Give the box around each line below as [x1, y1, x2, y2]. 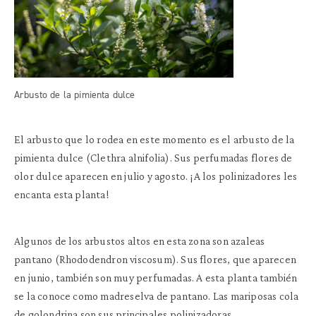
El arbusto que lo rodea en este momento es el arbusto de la [14, 133, 295, 145]
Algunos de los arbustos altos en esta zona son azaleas [14, 234, 265, 247]
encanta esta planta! [14, 188, 109, 200]
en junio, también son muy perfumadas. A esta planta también [14, 271, 298, 284]
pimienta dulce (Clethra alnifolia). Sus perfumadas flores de [14, 151, 293, 164]
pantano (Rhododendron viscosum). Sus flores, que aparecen [14, 253, 296, 265]
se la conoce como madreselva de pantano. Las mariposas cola [14, 289, 299, 302]
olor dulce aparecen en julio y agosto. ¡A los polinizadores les [14, 169, 298, 182]
